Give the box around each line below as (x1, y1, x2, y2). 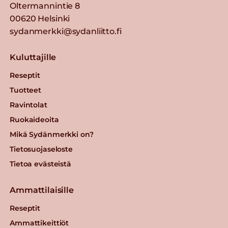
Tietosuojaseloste (10, 144, 73, 154)
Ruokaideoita (10, 115, 59, 124)
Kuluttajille (10, 52, 56, 62)
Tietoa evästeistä (10, 159, 71, 168)
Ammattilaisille (10, 185, 74, 195)
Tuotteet (10, 85, 42, 95)
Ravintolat (10, 100, 47, 109)
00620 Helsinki (10, 13, 70, 23)
